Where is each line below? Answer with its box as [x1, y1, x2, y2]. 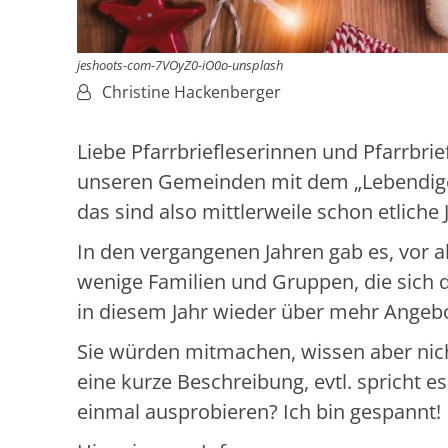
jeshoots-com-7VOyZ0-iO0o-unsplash [77, 55, 283, 74]
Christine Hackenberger [102, 80, 281, 103]
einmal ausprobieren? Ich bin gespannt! [77, 397, 441, 425]
